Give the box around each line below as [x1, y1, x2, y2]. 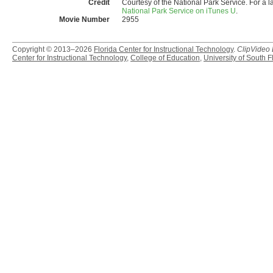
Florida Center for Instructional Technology [94, 45, 233, 54]
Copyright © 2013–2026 [12, 45, 94, 54]
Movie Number [59, 15, 110, 24]
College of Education [130, 54, 200, 63]
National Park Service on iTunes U [122, 7, 236, 16]
